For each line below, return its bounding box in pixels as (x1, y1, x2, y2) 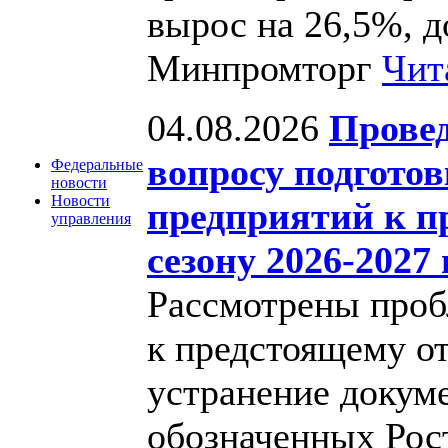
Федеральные (51, 156, 143, 173)
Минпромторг (147, 46, 382, 89)
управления (51, 210, 131, 227)
